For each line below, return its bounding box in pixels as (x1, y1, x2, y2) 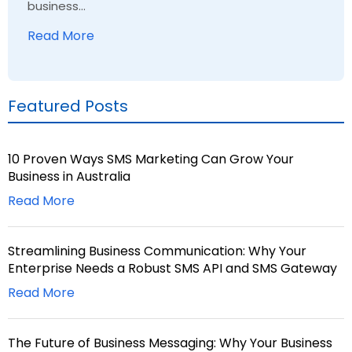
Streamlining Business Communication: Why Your (8, 242, 306, 261)
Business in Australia (8, 167, 130, 186)
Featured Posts (8, 95, 128, 118)
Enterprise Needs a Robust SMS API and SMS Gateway (8, 259, 337, 278)
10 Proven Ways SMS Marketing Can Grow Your (8, 150, 294, 169)
